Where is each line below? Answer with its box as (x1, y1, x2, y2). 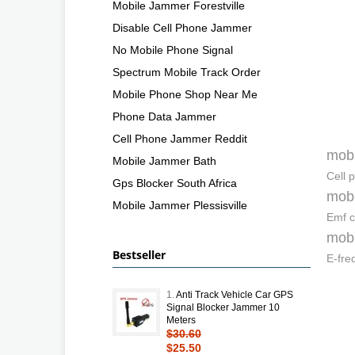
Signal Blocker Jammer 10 (166, 301, 280, 313)
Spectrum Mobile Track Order (113, 65, 261, 78)
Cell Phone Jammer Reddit (113, 132, 247, 145)
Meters (166, 314, 196, 326)
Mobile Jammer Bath (113, 154, 216, 167)
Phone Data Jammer (113, 109, 216, 123)
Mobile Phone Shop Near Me (113, 87, 258, 101)
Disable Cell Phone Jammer (113, 21, 252, 34)
